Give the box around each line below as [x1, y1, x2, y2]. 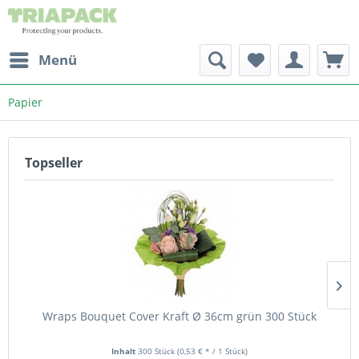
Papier [8, 95, 42, 110]
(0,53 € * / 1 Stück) [177, 345, 248, 357]
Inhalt [111, 345, 138, 357]
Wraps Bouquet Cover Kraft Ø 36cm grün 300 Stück [42, 309, 317, 324]
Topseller [25, 154, 83, 171]
